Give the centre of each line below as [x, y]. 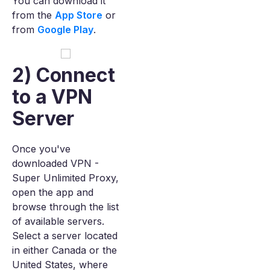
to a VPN [52, 97]
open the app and [53, 192]
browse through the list [65, 207]
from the [33, 15]
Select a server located [65, 236]
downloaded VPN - [55, 163]
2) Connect [64, 75]
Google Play [65, 30]
